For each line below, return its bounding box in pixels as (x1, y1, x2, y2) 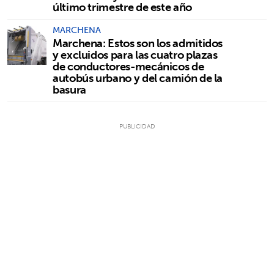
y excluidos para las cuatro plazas (53, 45, 218, 64)
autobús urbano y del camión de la (53, 68, 223, 87)
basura (53, 80, 86, 99)
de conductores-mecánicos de (53, 56, 204, 76)
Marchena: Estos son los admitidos (53, 33, 223, 53)
